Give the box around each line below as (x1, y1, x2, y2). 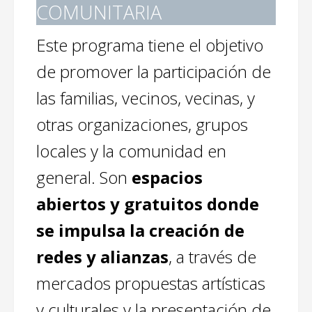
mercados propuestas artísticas (36, 272, 265, 295)
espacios (132, 166, 203, 189)
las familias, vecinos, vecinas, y (36, 86, 255, 110)
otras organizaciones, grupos (36, 113, 248, 136)
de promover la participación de (36, 60, 271, 84)
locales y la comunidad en (36, 139, 226, 163)
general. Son (36, 166, 132, 189)
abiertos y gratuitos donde (36, 192, 259, 216)
